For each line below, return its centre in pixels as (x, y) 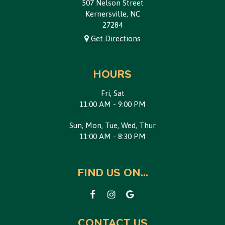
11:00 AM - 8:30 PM (113, 137)
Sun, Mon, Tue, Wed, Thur (113, 126)
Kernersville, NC (113, 14)
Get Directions (115, 38)
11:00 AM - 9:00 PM (113, 104)
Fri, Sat (113, 93)
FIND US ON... (113, 173)
